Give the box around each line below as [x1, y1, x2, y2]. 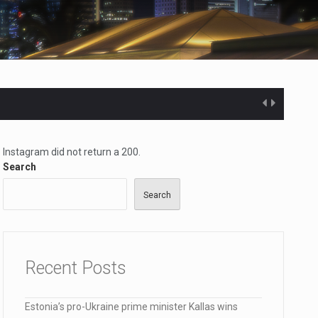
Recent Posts [25, 258, 126, 278]
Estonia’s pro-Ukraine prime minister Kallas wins [25, 301, 238, 312]
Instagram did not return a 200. [3, 146, 141, 158]
